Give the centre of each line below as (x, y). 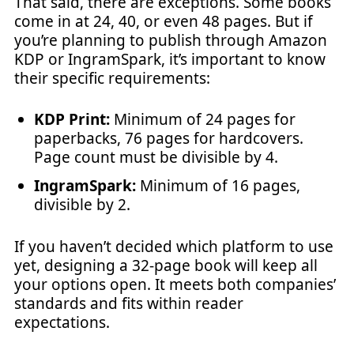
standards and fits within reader (129, 303)
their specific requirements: (112, 78)
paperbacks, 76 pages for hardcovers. (169, 138)
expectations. (62, 322)
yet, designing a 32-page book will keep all (166, 265)
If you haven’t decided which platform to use (174, 246)
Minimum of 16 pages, (218, 186)
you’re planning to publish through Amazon (171, 40)
